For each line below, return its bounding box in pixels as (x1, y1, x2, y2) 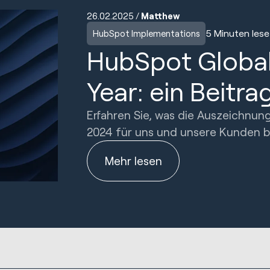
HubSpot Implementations (92, 28, 200, 39)
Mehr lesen (104, 153, 162, 168)
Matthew (141, 10, 180, 21)
